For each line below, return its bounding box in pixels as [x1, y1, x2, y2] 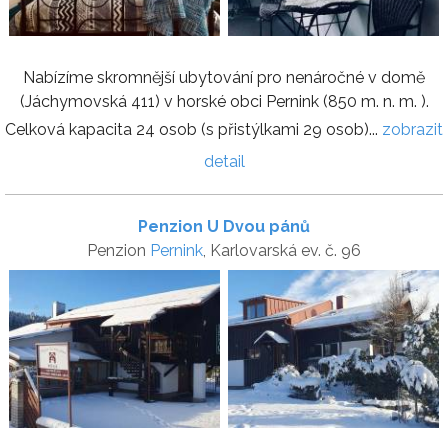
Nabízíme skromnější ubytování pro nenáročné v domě [23, 68, 425, 88]
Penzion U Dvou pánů [138, 217, 310, 237]
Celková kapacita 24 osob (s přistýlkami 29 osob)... [5, 120, 382, 140]
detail [203, 152, 245, 172]
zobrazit [382, 120, 443, 140]
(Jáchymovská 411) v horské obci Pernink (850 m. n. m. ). [19, 92, 429, 112]
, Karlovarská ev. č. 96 [203, 241, 361, 261]
